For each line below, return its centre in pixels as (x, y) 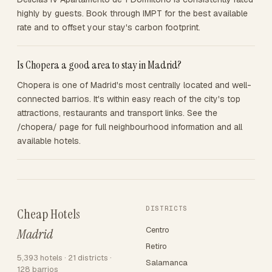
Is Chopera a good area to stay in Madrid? (99, 65)
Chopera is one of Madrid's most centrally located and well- (134, 85)
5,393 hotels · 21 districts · (64, 258)
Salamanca (167, 263)
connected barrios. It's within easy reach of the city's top (129, 99)
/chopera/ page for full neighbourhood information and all (130, 127)
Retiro (156, 246)
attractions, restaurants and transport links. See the (117, 113)
